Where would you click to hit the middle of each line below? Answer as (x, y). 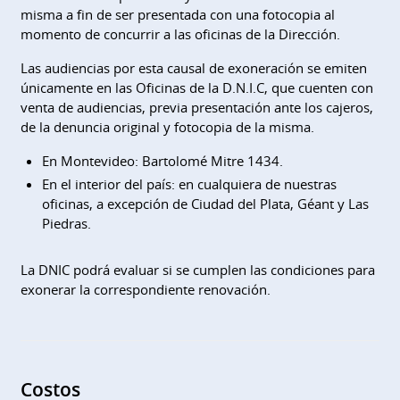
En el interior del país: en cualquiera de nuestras (189, 183)
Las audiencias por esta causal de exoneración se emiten (193, 67)
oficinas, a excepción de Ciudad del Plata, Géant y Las (205, 203)
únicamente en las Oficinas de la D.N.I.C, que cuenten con (196, 87)
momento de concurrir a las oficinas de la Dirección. (180, 33)
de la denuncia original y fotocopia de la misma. (171, 126)
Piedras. (66, 223)
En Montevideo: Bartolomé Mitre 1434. (162, 160)
